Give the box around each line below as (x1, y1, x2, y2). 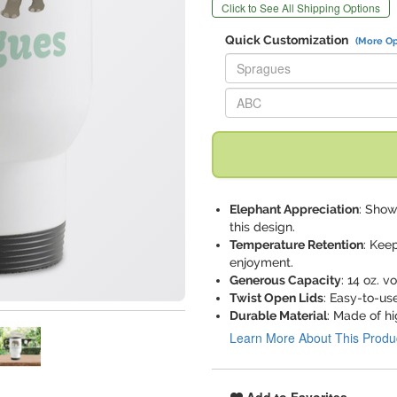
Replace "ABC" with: (224, 82, 337, 100)
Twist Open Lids (230, 291, 323, 305)
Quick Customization (225, 33, 351, 47)
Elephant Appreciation (230, 202, 359, 216)
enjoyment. (230, 255, 293, 269)
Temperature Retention (230, 237, 363, 252)
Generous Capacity (230, 273, 341, 287)
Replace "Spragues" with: (224, 48, 366, 66)
